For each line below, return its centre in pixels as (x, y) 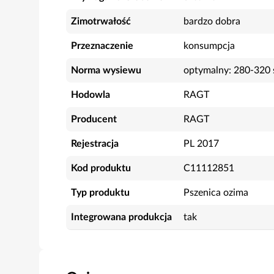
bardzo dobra (212, 21)
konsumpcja (209, 46)
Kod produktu (101, 168)
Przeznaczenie (102, 46)
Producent (94, 119)
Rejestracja (95, 144)
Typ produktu (100, 193)
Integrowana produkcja (121, 217)
